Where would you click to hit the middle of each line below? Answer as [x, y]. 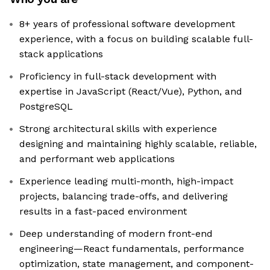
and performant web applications [97, 159]
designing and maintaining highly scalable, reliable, [138, 144]
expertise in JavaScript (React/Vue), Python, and [131, 92]
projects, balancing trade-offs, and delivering [124, 196]
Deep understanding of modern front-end [116, 234]
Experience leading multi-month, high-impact [126, 181]
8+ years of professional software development [127, 24]
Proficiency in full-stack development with [118, 77]
